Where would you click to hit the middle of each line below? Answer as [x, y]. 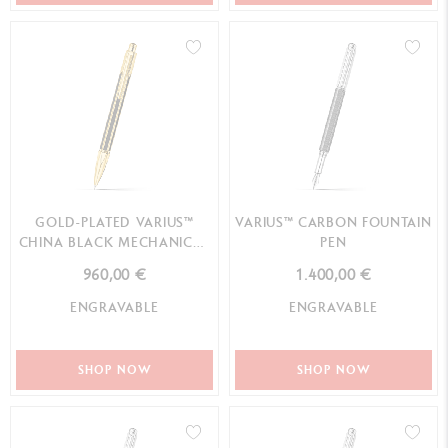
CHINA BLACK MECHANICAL [114, 242]
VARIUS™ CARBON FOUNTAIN [333, 222]
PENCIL [114, 262]
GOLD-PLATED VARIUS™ [114, 222]
